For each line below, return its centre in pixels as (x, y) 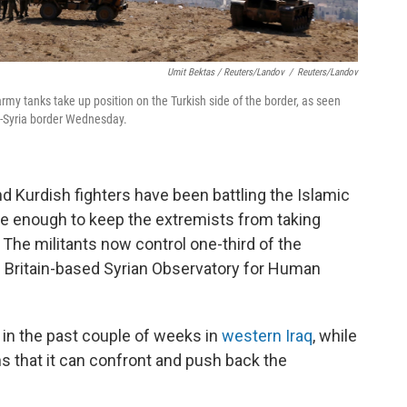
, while (335, 336)
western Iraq (267, 336)
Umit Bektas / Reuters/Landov (226, 73)
